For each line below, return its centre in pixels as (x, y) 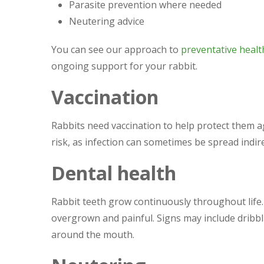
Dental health (114, 173)
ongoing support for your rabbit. (124, 66)
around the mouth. (93, 235)
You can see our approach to (116, 49)
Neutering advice (107, 21)
